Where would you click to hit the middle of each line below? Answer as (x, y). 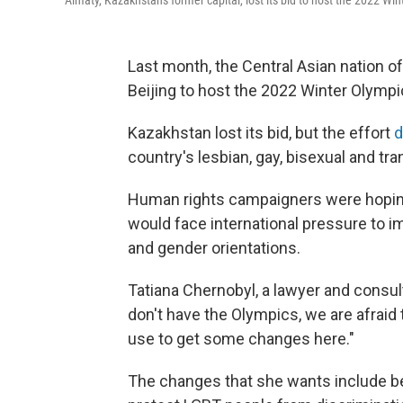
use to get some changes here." (241, 339)
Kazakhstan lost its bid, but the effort (261, 133)
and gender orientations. (214, 248)
